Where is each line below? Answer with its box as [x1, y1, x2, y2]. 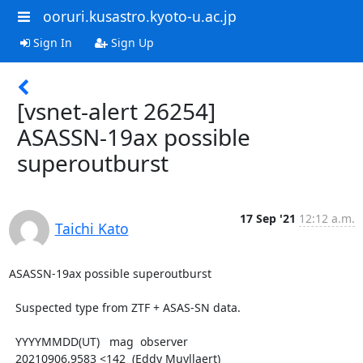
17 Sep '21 [239, 210, 296, 226]
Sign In [29, 34, 72, 50]
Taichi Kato [54, 218, 129, 238]
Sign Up [107, 34, 154, 50]
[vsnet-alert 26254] [17, 95, 216, 126]
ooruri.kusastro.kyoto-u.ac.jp [42, 6, 237, 26]
